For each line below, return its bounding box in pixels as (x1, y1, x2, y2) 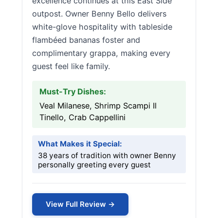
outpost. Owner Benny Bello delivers (32, 9, 166, 18)
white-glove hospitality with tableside (32, 22, 172, 32)
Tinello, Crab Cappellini (39, 112, 126, 122)
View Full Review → (46, 200, 115, 209)
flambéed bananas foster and (32, 35, 140, 45)
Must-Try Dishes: (39, 87, 106, 96)
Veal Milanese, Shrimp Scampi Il (39, 101, 157, 110)
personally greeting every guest (38, 160, 151, 169)
